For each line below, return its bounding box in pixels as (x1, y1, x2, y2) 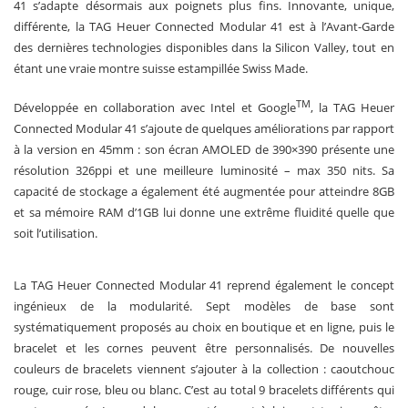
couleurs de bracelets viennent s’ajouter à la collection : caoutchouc (14, 361, 394, 378)
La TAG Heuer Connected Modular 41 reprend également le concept (14, 277, 394, 294)
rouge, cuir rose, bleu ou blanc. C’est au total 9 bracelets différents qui (14, 382, 394, 399)
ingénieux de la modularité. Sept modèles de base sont (14, 298, 394, 315)
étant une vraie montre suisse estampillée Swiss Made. (14, 60, 308, 76)
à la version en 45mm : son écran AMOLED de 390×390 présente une (14, 141, 394, 158)
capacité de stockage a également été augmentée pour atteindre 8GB (14, 183, 394, 200)
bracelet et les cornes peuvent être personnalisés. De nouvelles (14, 340, 394, 357)
